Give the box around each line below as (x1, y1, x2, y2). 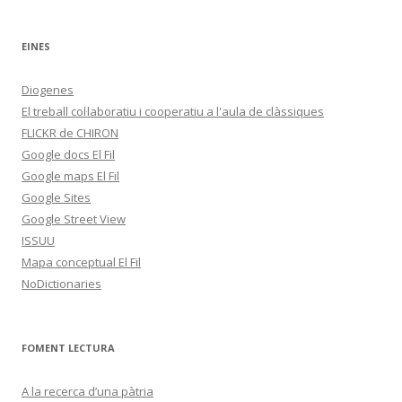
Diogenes (22, 81, 74, 98)
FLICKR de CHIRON (22, 124, 118, 141)
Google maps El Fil (22, 167, 119, 184)
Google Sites (22, 188, 91, 205)
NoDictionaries (22, 275, 101, 292)
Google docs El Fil (22, 145, 115, 162)
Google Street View (22, 210, 126, 227)
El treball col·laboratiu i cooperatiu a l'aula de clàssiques (22, 102, 324, 119)
